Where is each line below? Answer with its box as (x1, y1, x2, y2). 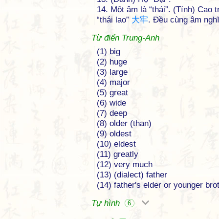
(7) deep (97, 109, 127, 118)
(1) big (97, 47, 120, 56)
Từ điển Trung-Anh (91, 33, 159, 43)
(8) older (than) (97, 119, 152, 128)
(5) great (97, 88, 128, 97)
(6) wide (97, 98, 126, 108)
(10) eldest (97, 139, 136, 149)
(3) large (97, 67, 128, 77)
